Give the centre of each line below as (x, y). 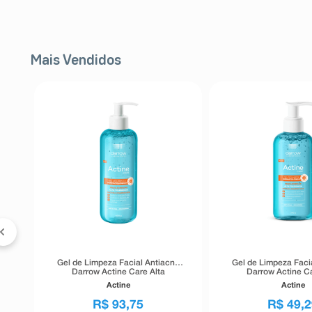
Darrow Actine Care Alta (118, 272)
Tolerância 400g (118, 281)
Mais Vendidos (76, 61)
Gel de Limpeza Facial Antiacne (118, 263)
